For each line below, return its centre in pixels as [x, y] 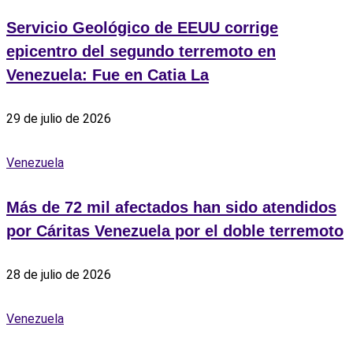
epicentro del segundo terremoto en [141, 52]
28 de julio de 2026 [59, 275]
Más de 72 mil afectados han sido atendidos [171, 208]
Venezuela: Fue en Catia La [108, 75]
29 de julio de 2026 [59, 119]
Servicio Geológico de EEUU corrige [142, 28]
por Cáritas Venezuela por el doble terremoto [175, 231]
